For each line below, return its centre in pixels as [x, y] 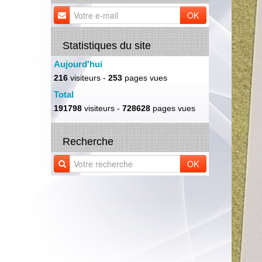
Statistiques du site [107, 46]
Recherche [88, 142]
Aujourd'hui [78, 64]
